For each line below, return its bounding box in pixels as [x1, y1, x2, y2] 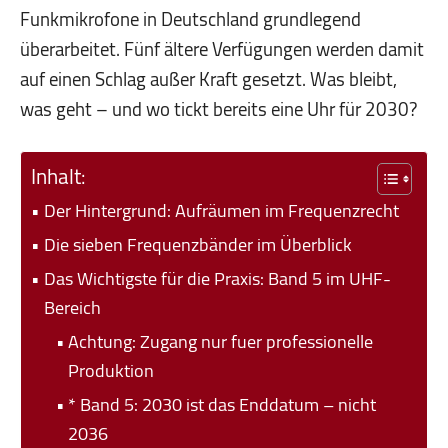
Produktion [68, 352, 155, 387]
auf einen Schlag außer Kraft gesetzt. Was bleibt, [20, 61, 397, 97]
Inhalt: [31, 156, 86, 196]
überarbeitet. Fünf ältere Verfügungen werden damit [20, 31, 424, 67]
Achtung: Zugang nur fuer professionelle [68, 323, 374, 358]
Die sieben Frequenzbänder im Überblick [43, 226, 352, 261]
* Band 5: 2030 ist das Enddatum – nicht [68, 386, 377, 421]
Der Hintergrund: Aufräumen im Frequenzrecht [43, 192, 399, 227]
